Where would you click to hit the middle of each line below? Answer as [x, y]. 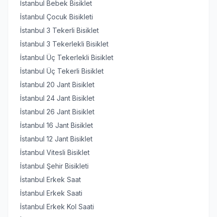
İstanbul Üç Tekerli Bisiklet [62, 71]
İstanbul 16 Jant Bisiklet [56, 125]
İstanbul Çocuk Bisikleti [56, 17]
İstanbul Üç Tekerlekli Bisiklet [67, 57]
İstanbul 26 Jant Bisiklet [57, 112]
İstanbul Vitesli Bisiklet [55, 152]
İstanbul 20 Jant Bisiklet [57, 85]
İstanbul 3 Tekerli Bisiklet [59, 30]
